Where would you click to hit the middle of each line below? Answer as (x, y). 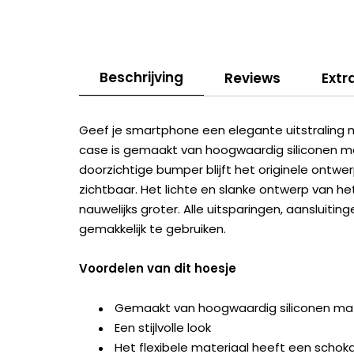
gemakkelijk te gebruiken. (153, 229)
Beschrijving (141, 78)
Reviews (252, 78)
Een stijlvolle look (163, 328)
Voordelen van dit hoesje (158, 269)
